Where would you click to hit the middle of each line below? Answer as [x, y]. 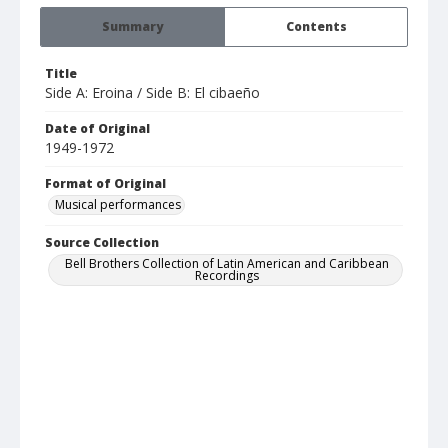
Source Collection [102, 243]
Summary [132, 27]
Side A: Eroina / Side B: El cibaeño [152, 93]
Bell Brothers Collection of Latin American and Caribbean [227, 264]
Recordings [227, 276]
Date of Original [97, 129]
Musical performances [118, 205]
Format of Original [105, 184]
